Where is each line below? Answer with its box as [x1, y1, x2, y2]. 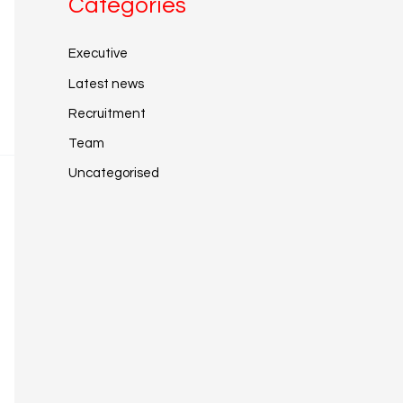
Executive [68, 47, 128, 61]
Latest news [68, 76, 144, 91]
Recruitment [68, 106, 146, 121]
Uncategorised [68, 166, 159, 181]
